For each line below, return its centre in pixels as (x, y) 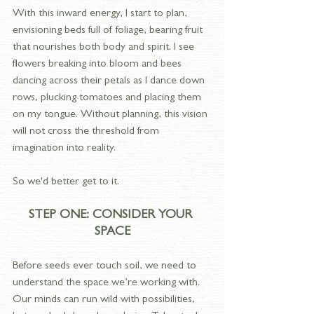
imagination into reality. (64, 149)
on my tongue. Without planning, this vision (111, 115)
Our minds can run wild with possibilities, (105, 300)
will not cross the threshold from (87, 132)
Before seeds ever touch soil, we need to (106, 266)
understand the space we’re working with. (108, 283)
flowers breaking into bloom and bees (98, 64)
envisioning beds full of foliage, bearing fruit (109, 31)
